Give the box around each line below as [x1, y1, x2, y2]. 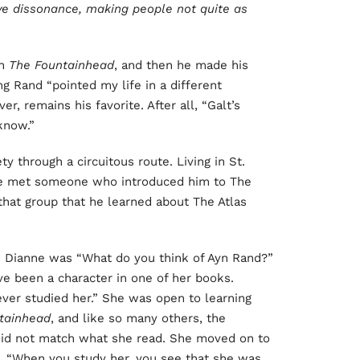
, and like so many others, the [51, 311, 226, 326]
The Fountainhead [9, 58, 114, 73]
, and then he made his [114, 58, 248, 73]
